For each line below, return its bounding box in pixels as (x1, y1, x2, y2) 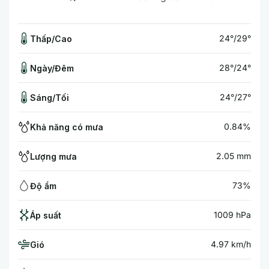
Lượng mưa (30, 151, 77, 162)
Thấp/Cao (30, 33, 72, 44)
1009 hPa (214, 210, 251, 220)
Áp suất (30, 210, 61, 220)
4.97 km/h (211, 239, 251, 249)
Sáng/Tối (30, 92, 69, 103)
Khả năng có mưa (30, 121, 103, 132)
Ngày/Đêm (30, 62, 74, 73)
